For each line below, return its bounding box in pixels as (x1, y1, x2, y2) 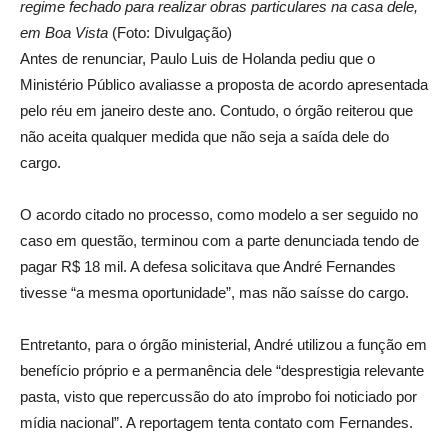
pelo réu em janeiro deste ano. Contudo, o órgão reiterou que (20, 101, 413, 119)
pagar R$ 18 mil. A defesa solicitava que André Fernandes (20, 257, 396, 275)
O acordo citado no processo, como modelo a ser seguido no (20, 205, 418, 223)
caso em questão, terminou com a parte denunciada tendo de (20, 231, 419, 249)
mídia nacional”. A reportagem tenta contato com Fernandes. (20, 413, 413, 431)
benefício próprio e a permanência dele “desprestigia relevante (20, 361, 424, 379)
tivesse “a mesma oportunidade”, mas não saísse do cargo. (20, 283, 409, 301)
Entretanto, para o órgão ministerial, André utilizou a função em (20, 335, 427, 353)
